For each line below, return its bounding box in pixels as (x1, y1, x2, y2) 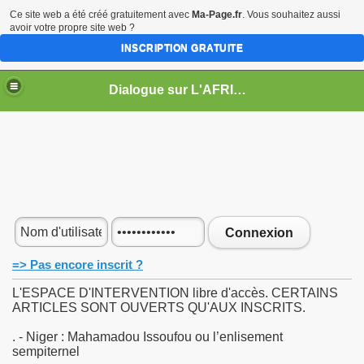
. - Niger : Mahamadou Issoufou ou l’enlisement (12, 330, 283, 344)
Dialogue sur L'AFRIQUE (233, 82, 247, 97)
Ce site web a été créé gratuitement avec (10, 9, 192, 20)
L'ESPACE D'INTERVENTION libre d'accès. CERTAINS (12, 286, 338, 300)
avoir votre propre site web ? (10, 22, 135, 33)
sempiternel (12, 344, 80, 358)
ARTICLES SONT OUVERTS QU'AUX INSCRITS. (12, 301, 305, 314)
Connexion (225, 225, 293, 240)
